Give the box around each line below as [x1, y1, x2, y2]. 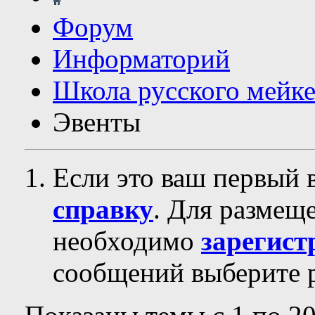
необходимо [53, 226, 201, 256]
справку [53, 194, 153, 224]
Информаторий [53, 44, 230, 74]
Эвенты [53, 107, 141, 137]
